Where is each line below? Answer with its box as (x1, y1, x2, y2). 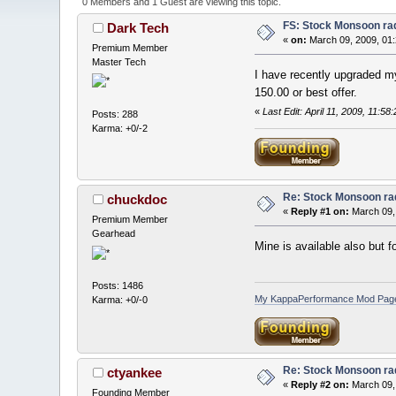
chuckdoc (106, 192, 167, 208)
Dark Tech (106, 20, 169, 36)
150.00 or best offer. (254, 85, 357, 99)
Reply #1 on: (291, 206, 350, 217)
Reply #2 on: (291, 378, 350, 390)
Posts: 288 (92, 108, 139, 119)
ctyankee (106, 364, 162, 380)
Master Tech (92, 57, 147, 68)
